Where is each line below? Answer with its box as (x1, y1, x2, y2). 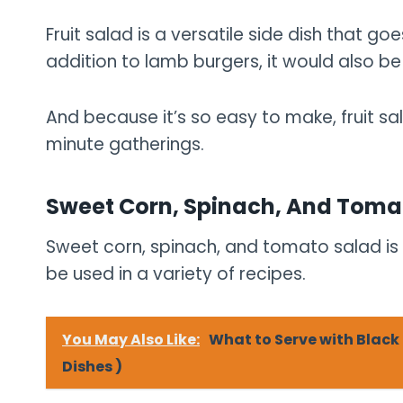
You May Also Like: (62, 328, 200, 350)
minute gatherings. (46, 131, 204, 157)
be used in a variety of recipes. (46, 261, 306, 286)
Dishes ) (62, 355, 122, 377)
